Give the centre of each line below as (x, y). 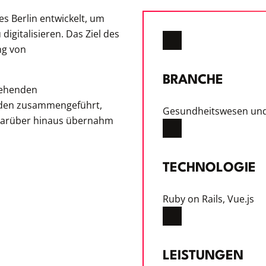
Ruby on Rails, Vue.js (208, 199)
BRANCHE (193, 80)
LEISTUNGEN (203, 256)
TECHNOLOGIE (209, 168)
